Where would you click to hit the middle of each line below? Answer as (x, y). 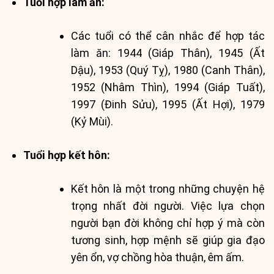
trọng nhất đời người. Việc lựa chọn (168, 206)
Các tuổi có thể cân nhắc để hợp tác (168, 36)
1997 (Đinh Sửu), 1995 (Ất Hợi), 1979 (168, 105)
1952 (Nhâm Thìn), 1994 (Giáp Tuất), (168, 87)
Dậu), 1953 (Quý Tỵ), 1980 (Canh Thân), (168, 70)
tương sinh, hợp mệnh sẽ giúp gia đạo (168, 240)
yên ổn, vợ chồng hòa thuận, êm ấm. (157, 257)
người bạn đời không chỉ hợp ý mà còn (168, 223)
